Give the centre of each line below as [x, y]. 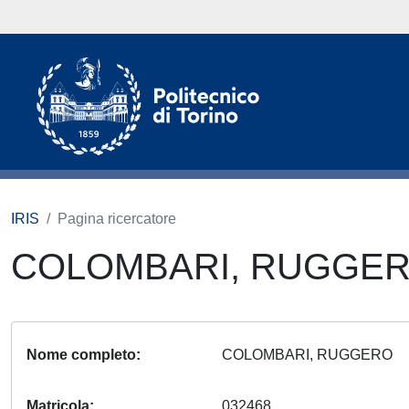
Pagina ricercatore [117, 219]
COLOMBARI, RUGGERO [311, 355]
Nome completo [81, 355]
